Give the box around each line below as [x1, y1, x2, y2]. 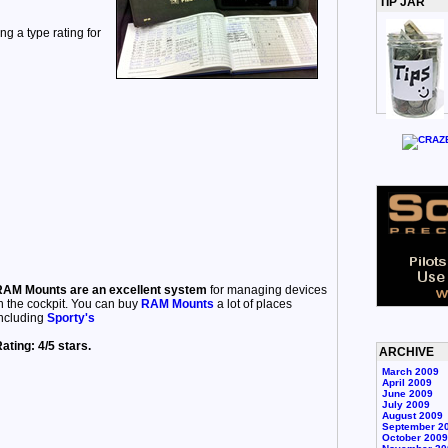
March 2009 [381, 366, 439, 378]
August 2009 [381, 410, 443, 422]
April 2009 [381, 377, 432, 389]
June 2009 [381, 388, 433, 400]
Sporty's [46, 311, 95, 326]
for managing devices [209, 283, 327, 298]
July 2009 [381, 399, 430, 411]
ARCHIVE [379, 344, 435, 359]
